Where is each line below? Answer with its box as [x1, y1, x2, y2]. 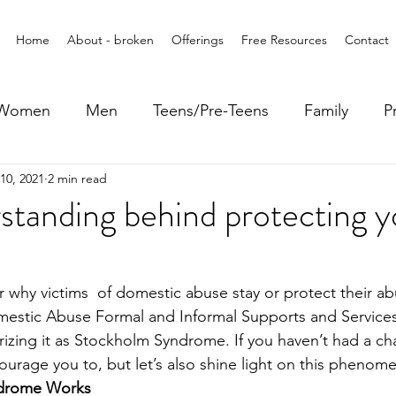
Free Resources [241, 32, 327, 48]
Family [304, 100, 348, 120]
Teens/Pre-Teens [153, 100, 269, 120]
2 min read [48, 170, 107, 187]
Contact [345, 32, 389, 48]
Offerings [171, 32, 224, 48]
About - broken [67, 32, 154, 48]
